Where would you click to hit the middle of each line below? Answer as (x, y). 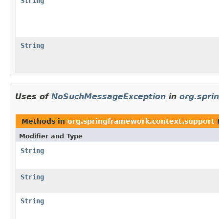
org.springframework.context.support (141, 121)
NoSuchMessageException (109, 96)
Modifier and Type (51, 136)
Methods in (44, 121)
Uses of (33, 96)
